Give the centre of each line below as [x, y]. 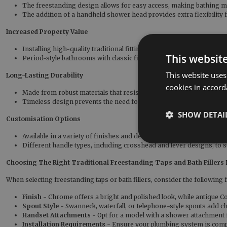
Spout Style [41, 206]
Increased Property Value [47, 32]
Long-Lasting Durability [45, 75]
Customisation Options [43, 119]
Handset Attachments [56, 215]
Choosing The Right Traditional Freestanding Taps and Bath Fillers [115, 162]
